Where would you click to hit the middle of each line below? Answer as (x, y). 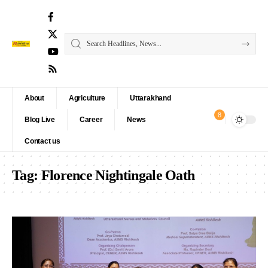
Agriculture (87, 98)
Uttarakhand (150, 98)
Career (91, 120)
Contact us (42, 141)
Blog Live (40, 120)
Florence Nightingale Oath (118, 175)
